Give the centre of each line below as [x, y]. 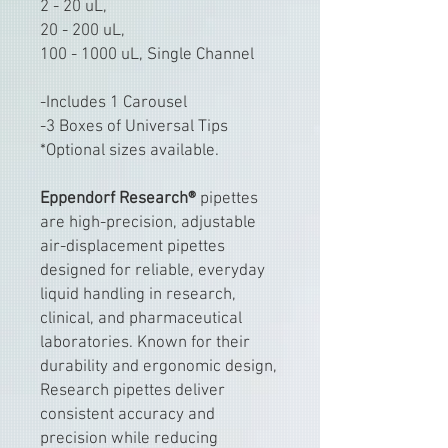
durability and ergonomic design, [158, 367]
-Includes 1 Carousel [113, 103]
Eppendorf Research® [118, 199]
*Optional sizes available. [129, 151]
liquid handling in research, [138, 295]
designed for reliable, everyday [152, 271]
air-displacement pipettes [132, 247]
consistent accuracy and [127, 415]
